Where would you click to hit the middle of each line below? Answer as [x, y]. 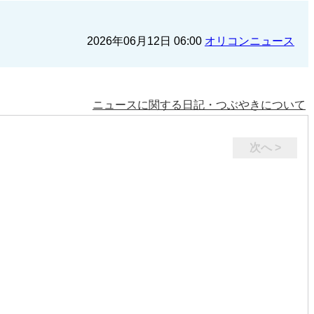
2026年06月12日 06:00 [146, 41]
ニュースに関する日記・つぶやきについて [199, 105]
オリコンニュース [250, 41]
